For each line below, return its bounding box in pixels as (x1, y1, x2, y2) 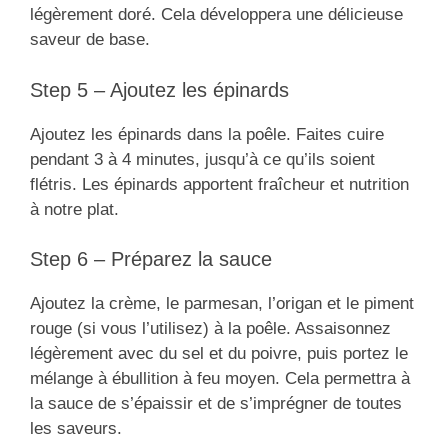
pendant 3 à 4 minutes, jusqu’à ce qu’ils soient (30, 149, 375, 169)
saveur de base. (30, 30, 150, 50)
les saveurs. (30, 419, 122, 439)
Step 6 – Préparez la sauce (30, 248, 272, 271)
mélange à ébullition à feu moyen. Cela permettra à (30, 369, 410, 389)
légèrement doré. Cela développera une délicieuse (30, 5, 403, 25)
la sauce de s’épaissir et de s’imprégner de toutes (30, 394, 402, 414)
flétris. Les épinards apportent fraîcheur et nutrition (30, 174, 409, 194)
